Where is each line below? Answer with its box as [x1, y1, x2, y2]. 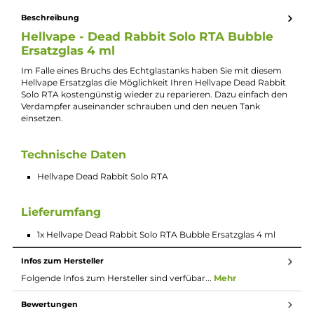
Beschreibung [22, 119, 88, 130]
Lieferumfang [29, 37, 120, 53]
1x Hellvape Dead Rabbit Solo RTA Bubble [46, 65, 220, 76]
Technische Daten [22, 268, 140, 284]
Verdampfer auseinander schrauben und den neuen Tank [22, 217, 289, 229]
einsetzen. [22, 231, 70, 243]
